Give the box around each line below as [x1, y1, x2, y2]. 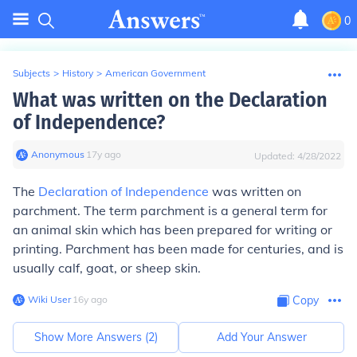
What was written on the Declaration [13, 88, 328, 112]
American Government [105, 67, 206, 79]
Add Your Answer [216, 330, 307, 344]
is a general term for [205, 202, 328, 218]
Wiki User [28, 293, 71, 305]
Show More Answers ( [33, 330, 148, 344]
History [62, 67, 93, 79]
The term [80, 202, 140, 218]
